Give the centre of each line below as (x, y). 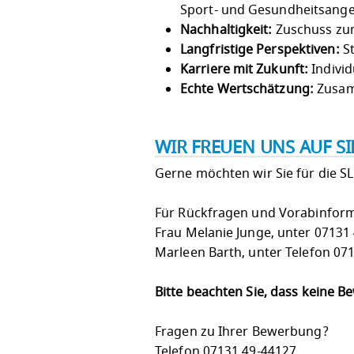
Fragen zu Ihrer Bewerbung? (242, 332)
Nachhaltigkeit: (226, 30)
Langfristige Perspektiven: (260, 49)
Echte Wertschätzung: (247, 89)
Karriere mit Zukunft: (245, 69)
